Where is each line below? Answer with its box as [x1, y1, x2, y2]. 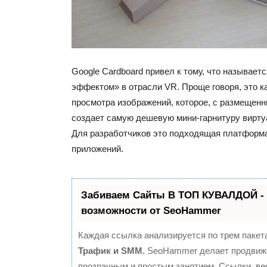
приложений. [72, 144, 123, 154]
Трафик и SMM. [78, 246, 145, 256]
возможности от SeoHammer [81, 205, 221, 217]
